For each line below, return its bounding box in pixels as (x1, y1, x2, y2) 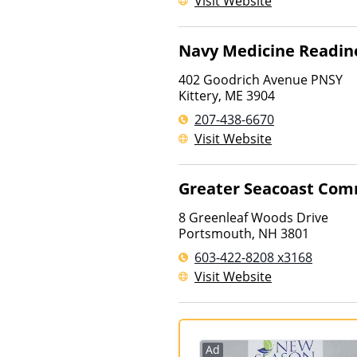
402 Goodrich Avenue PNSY (178, 71, 343, 88)
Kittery (178, 87, 218, 104)
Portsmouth (178, 225, 252, 242)
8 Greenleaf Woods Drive (178, 209, 328, 226)
